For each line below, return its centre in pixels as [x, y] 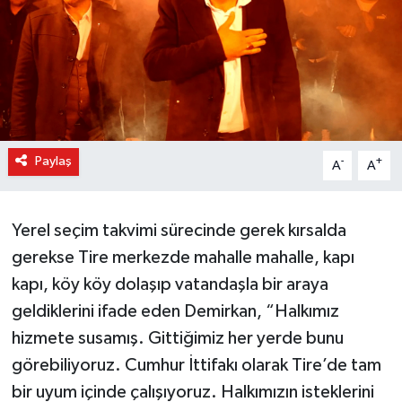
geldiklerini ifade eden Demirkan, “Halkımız [175, 312]
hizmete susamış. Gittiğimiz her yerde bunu [177, 339]
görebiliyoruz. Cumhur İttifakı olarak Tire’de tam [196, 366]
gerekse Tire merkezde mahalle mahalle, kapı [183, 258]
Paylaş [53, 162]
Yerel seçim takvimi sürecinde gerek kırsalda [179, 231]
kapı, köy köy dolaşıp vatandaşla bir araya [170, 285]
